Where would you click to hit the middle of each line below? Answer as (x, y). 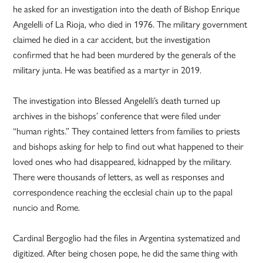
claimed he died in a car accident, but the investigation (112, 39)
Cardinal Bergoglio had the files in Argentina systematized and (127, 238)
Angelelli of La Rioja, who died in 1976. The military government (130, 24)
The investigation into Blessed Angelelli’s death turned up (117, 100)
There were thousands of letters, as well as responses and (119, 177)
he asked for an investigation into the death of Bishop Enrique (127, 9)
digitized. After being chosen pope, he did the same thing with (126, 253)
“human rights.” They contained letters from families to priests (127, 131)
